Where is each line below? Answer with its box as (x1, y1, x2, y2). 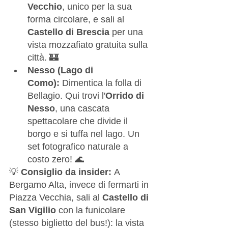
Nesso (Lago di (27, 65, 96, 75)
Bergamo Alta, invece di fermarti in (9, 179, 151, 190)
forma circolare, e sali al (27, 14, 127, 24)
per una (109, 26, 146, 37)
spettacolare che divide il (27, 116, 130, 126)
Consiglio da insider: (21, 166, 111, 177)
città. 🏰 (27, 52, 59, 63)
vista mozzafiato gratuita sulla (27, 39, 150, 50)
